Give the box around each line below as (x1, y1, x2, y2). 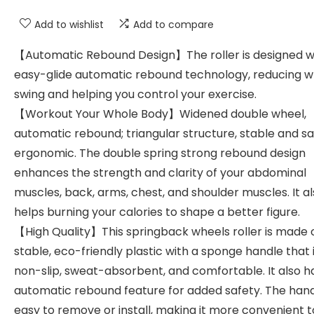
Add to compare (133, 18, 214, 32)
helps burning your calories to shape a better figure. (14, 204, 300, 220)
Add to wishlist (34, 18, 104, 32)
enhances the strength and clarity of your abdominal (14, 165, 306, 181)
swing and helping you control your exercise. (14, 86, 257, 102)
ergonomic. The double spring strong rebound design (14, 145, 306, 161)
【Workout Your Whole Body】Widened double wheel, (14, 106, 306, 122)
